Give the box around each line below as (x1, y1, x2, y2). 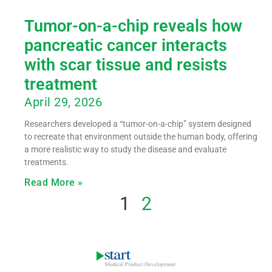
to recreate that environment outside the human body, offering (24, 131, 257, 141)
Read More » (24, 176, 83, 188)
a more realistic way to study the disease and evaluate (24, 144, 226, 154)
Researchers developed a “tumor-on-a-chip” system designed (24, 118, 251, 129)
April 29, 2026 (24, 94, 102, 109)
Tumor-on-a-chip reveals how (24, 16, 242, 36)
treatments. (24, 157, 69, 167)
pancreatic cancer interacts (24, 35, 227, 55)
